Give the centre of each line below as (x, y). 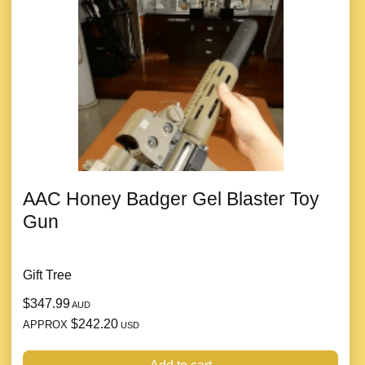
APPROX (47, 325)
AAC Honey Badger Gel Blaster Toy (171, 199)
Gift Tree (47, 275)
